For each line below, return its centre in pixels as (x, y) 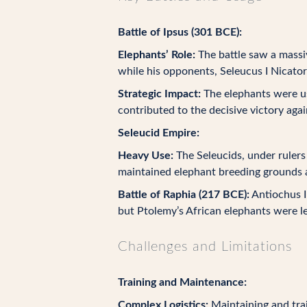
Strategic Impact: (159, 94)
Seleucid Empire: (159, 133)
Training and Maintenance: (182, 282)
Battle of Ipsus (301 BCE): (180, 32)
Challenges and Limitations (205, 247)
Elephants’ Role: (157, 55)
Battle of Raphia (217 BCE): (184, 195)
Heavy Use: (146, 156)
